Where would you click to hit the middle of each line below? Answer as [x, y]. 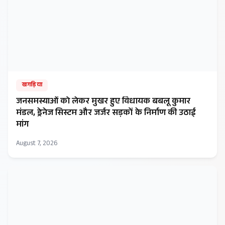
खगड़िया [32, 86]
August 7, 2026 [37, 144]
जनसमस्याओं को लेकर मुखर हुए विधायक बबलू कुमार [103, 102]
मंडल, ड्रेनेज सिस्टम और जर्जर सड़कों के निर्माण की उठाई [106, 114]
